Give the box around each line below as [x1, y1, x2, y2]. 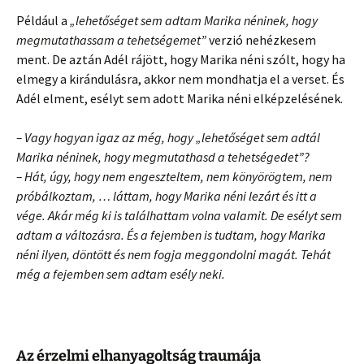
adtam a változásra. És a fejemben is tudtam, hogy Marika [16, 226, 326, 243]
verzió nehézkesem [206, 31, 316, 48]
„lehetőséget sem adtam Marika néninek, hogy [67, 11, 318, 28]
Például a [16, 11, 67, 28]
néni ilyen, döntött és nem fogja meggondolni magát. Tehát [16, 245, 331, 262]
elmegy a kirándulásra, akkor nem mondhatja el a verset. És [16, 70, 344, 87]
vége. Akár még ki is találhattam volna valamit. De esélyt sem [16, 206, 342, 223]
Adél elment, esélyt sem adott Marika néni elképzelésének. [16, 89, 343, 106]
